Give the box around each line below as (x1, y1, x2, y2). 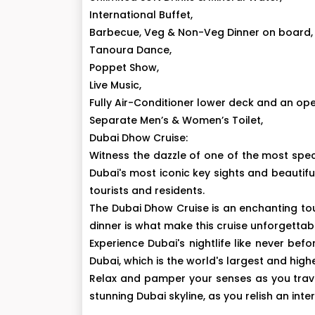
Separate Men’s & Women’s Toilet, (89, 113, 263, 127)
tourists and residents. (89, 184, 205, 198)
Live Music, (89, 78, 141, 92)
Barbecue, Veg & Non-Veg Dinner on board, (89, 25, 313, 39)
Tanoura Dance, (89, 43, 172, 57)
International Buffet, (89, 8, 193, 22)
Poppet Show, (89, 60, 159, 75)
